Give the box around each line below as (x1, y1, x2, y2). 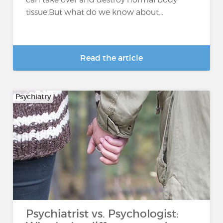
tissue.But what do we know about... (26, 7, 164, 17)
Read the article (80, 53, 143, 63)
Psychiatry (15, 92, 51, 101)
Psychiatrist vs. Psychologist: (26, 207, 179, 221)
